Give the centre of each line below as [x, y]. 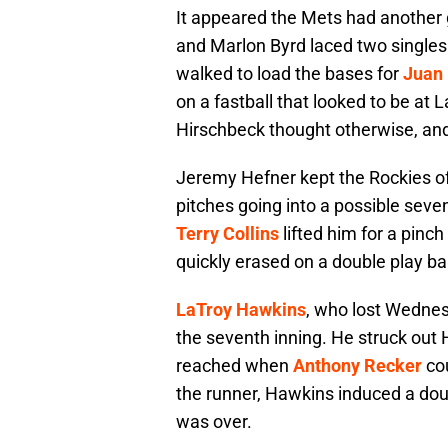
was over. [214, 422]
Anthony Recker [357, 366]
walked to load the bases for [289, 74]
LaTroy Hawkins [241, 310]
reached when [234, 366]
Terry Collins [227, 234]
